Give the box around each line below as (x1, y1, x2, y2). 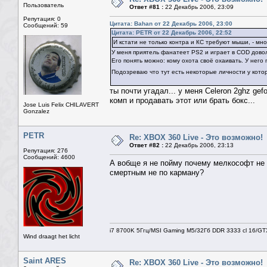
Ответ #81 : (129, 4, 163, 11)
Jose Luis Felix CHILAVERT (23, 101, 99, 108)
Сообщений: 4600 (23, 154, 75, 161)
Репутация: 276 (23, 147, 68, 154)
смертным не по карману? (110, 168, 204, 178)
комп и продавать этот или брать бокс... (110, 96, 255, 105)
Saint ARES (23, 256, 66, 266)
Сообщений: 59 (23, 22, 68, 29)
